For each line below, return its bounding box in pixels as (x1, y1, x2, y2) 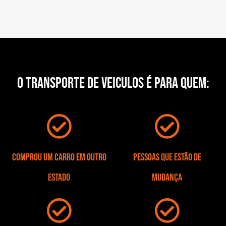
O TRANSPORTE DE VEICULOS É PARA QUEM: (17, 74, 209, 92)
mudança (152, 171, 182, 184)
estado (48, 171, 70, 184)
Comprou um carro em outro (12, 151, 106, 163)
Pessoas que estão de (133, 151, 201, 163)
